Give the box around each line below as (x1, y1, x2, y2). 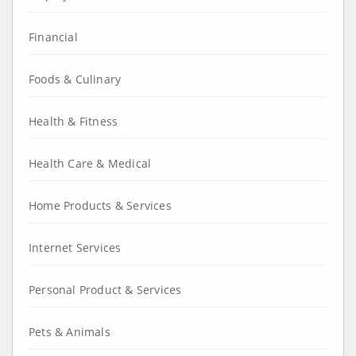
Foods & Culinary (29, 71, 122, 87)
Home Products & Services (29, 197, 172, 213)
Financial (29, 29, 78, 44)
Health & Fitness (29, 113, 118, 129)
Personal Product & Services (29, 281, 182, 297)
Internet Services (29, 239, 122, 255)
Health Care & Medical (29, 155, 152, 171)
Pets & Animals (29, 323, 110, 339)
